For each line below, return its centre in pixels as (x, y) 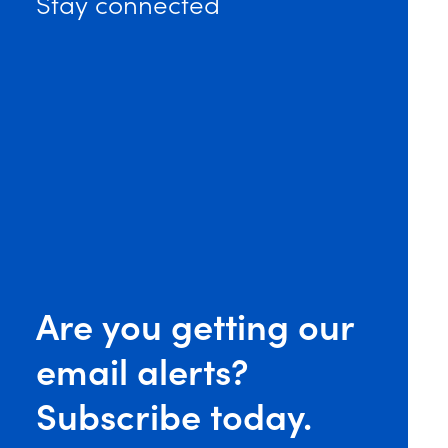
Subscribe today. (174, 415)
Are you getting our (196, 325)
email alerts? (143, 370)
